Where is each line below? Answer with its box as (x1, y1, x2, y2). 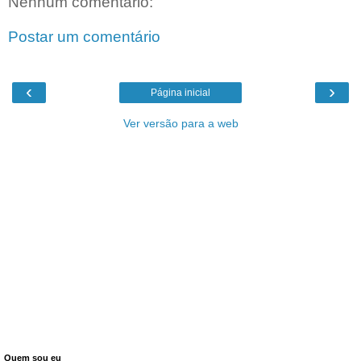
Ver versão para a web (122, 116, 239, 130)
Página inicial (151, 86, 210, 98)
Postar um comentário (8, 28, 160, 46)
